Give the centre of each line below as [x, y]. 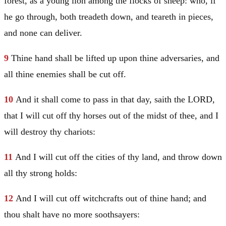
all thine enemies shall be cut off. [65, 74]
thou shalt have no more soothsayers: [72, 215]
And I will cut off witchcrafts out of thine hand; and [111, 199]
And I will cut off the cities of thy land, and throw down [119, 157]
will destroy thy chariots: [50, 132]
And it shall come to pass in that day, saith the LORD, [115, 100]
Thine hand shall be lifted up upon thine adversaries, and [115, 58]
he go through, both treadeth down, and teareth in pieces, [109, 17]
